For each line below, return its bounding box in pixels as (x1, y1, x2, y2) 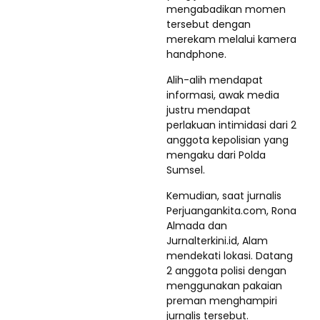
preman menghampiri (166, 294, 277, 308)
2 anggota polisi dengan (166, 264, 286, 278)
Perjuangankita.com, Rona (166, 204, 296, 218)
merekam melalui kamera (166, 32, 296, 46)
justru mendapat (166, 103, 251, 117)
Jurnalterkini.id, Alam (166, 234, 268, 248)
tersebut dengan (166, 17, 251, 31)
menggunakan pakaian (166, 279, 282, 293)
